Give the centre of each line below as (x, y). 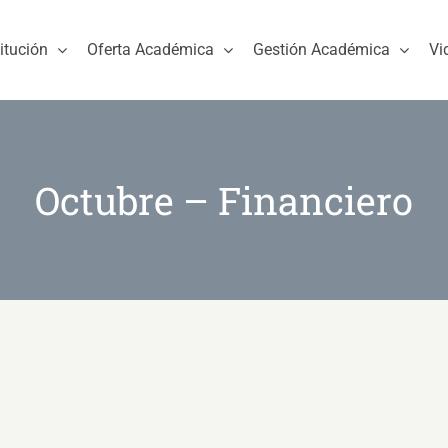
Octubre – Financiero (224, 199)
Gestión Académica (321, 49)
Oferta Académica (150, 49)
